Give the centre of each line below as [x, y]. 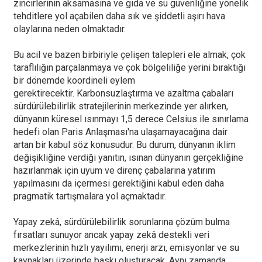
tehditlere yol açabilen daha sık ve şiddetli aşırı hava [119, 16]
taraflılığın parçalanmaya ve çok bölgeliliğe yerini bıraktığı [129, 68]
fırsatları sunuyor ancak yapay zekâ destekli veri [111, 235]
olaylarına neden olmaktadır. [69, 29]
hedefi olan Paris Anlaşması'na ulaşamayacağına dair [120, 132]
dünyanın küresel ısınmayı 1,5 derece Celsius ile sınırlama [131, 119]
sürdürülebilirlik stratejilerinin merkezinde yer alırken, [120, 106]
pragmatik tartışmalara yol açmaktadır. [89, 196]
